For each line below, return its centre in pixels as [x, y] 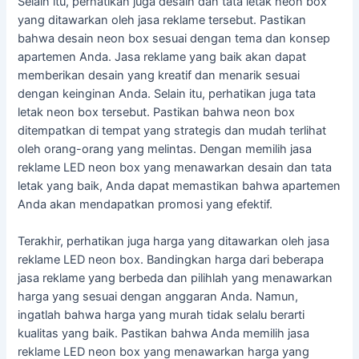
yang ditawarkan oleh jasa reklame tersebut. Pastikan [162, 20]
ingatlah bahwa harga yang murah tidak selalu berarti [161, 315]
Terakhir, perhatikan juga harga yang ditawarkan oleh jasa [174, 241]
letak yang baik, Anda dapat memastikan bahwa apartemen [179, 186]
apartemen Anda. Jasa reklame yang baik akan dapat [162, 56]
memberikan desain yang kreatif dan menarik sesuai [159, 75]
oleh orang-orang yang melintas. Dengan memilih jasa [165, 149]
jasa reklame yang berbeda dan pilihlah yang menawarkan [175, 278]
